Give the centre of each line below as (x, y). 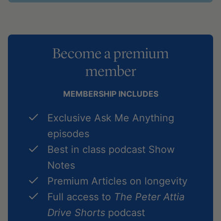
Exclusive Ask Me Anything (111, 118)
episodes (68, 134)
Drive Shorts (76, 213)
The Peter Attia (149, 197)
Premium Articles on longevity (117, 181)
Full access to (81, 197)
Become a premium (110, 53)
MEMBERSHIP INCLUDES (110, 94)
